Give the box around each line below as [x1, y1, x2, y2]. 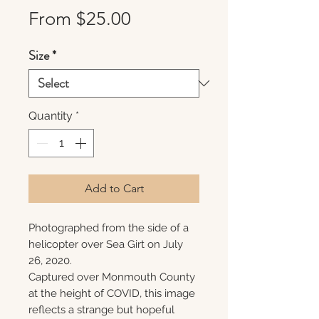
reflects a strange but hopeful [28, 303, 174, 316]
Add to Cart [84, 182, 144, 195]
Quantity [28, 109, 73, 122]
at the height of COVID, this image [28, 287, 195, 300]
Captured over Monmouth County [28, 271, 195, 283]
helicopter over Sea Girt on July [28, 238, 183, 251]
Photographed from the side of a [28, 221, 189, 234]
